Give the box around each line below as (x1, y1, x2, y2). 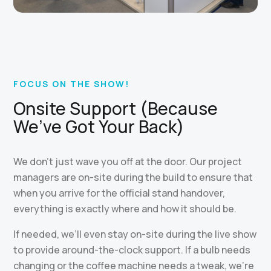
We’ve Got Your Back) (13, 115, 185, 138)
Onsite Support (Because (13, 97, 218, 120)
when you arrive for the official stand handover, (13, 186, 226, 200)
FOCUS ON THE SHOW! (13, 78, 130, 90)
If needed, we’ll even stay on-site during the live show (13, 227, 257, 241)
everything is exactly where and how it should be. (13, 202, 237, 215)
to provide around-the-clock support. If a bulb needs (13, 243, 251, 256)
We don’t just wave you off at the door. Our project (13, 155, 243, 168)
